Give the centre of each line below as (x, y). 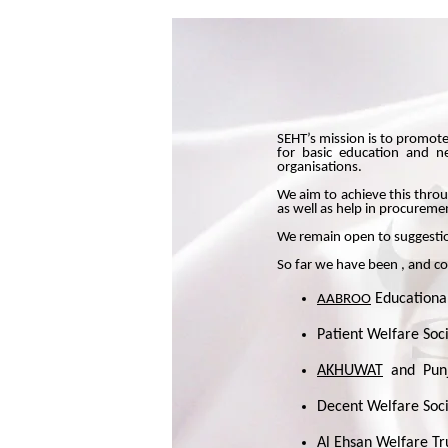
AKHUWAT (350, 371)
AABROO (344, 299)
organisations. (319, 167)
